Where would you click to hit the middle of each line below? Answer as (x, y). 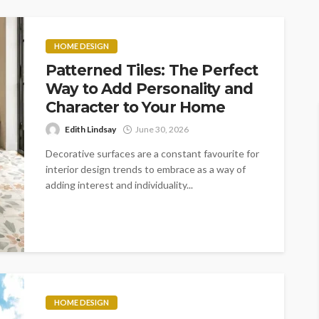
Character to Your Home (136, 107)
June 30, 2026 (162, 129)
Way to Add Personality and (150, 88)
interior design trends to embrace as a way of (146, 169)
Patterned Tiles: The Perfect (152, 70)
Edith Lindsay (90, 129)
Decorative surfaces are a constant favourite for (152, 153)
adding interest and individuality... (119, 184)
